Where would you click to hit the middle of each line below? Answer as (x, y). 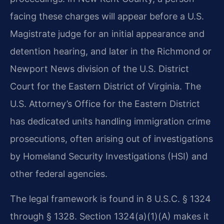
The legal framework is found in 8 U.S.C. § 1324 (110, 198)
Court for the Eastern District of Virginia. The (105, 86)
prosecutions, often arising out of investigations (111, 139)
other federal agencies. (59, 174)
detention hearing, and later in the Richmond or (111, 51)
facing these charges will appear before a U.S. (107, 16)
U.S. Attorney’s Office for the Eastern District (105, 104)
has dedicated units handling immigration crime (110, 121)
